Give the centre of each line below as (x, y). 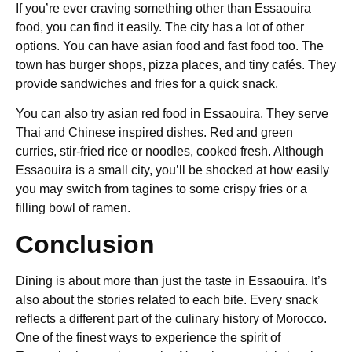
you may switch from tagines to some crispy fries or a (161, 189)
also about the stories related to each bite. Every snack (167, 299)
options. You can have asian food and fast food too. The (170, 46)
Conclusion (85, 244)
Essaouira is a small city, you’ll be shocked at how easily (172, 170)
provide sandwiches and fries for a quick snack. (147, 84)
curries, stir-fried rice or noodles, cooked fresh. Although (170, 152)
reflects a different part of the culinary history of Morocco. (171, 318)
